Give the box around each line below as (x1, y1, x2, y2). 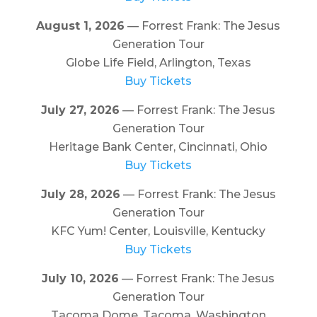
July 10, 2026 (42, 271, 120, 285)
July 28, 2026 (40, 187, 120, 201)
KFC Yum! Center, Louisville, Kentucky (51, 224, 266, 238)
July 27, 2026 (41, 103, 120, 117)
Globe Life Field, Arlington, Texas (65, 55, 251, 69)
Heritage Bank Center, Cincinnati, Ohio (49, 139, 268, 154)
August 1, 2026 (36, 18, 125, 33)
